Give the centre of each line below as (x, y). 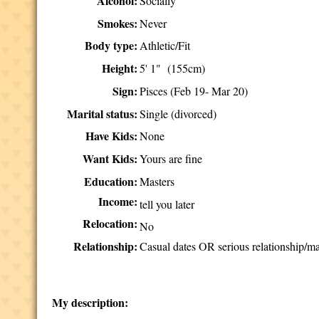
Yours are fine (171, 158)
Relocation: (110, 223)
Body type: (111, 45)
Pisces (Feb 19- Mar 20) (194, 91)
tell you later (167, 204)
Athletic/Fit (165, 45)
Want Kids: (110, 158)
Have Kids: (112, 136)
